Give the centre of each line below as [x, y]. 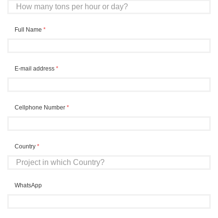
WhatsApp [28, 185]
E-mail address [35, 68]
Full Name [29, 29]
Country [26, 146]
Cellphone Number [41, 107]
